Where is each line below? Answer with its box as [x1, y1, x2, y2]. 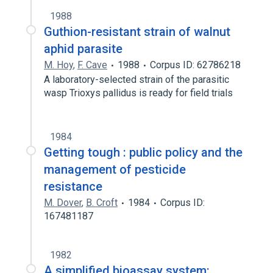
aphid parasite [44, 41, 122, 56]
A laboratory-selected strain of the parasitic [44, 74, 229, 85]
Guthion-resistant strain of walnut [44, 24, 230, 39]
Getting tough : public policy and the [44, 145, 243, 160]
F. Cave [77, 59, 107, 71]
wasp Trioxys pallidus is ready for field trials [44, 87, 235, 99]
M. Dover [44, 197, 82, 208]
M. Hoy [44, 59, 73, 71]
